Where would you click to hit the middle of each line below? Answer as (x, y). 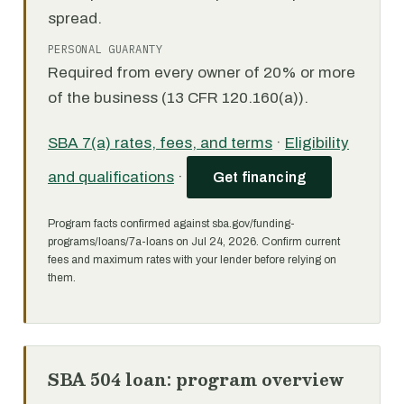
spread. (75, 18)
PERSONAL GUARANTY (106, 49)
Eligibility (317, 143)
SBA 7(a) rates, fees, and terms (160, 143)
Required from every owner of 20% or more (202, 73)
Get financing (260, 177)
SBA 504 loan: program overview (196, 379)
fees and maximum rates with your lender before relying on (192, 260)
